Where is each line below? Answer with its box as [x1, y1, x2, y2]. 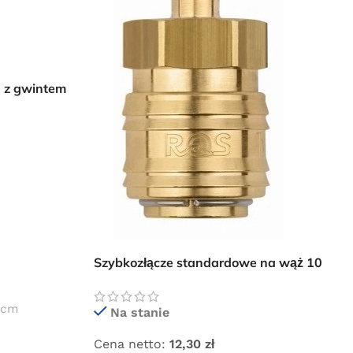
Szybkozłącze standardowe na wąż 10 [94, 254, 323, 270]
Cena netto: [94, 336, 166, 351]
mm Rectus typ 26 [94, 271, 203, 288]
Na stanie [110, 304, 170, 320]
